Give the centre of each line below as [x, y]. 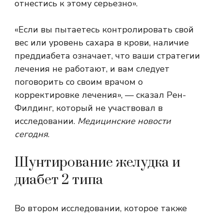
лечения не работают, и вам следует [92, 69]
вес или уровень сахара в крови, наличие [102, 43]
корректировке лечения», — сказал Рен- [100, 95]
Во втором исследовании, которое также [101, 209]
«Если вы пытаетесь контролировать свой [104, 30]
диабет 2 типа [59, 180]
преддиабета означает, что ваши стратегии [107, 56]
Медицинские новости [124, 121]
